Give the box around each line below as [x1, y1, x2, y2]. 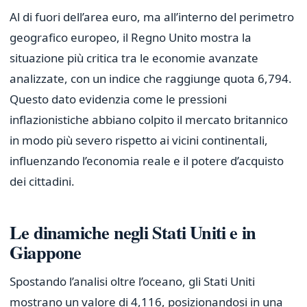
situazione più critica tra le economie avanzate [10, 50, 258, 66]
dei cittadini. [10, 173, 75, 190]
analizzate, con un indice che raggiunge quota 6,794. [10, 71, 292, 87]
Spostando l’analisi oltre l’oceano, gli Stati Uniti [10, 273, 255, 290]
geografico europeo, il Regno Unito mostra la [10, 29, 251, 46]
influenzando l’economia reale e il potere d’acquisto [10, 153, 284, 169]
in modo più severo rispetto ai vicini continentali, [10, 132, 268, 149]
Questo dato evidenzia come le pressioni [10, 91, 227, 108]
